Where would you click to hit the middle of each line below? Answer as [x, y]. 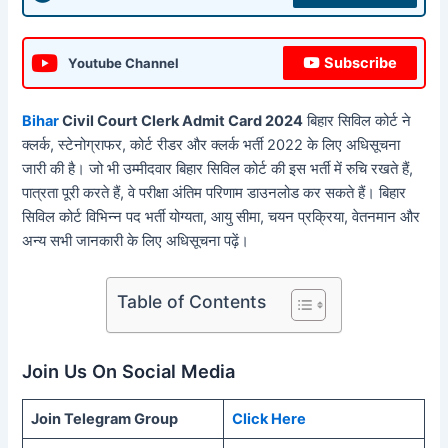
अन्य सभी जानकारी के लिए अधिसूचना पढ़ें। [136, 241]
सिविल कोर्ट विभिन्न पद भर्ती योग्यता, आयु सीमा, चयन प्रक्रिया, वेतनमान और [221, 217]
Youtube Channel [124, 62]
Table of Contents [191, 301]
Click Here [268, 418]
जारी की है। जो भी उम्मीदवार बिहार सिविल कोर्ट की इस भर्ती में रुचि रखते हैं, [218, 169]
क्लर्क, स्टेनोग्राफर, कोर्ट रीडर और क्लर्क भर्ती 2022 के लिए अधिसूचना [211, 145]
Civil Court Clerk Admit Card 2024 [181, 121]
